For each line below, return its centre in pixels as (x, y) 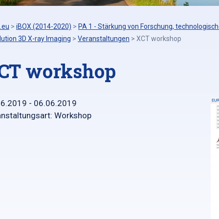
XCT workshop (159, 39)
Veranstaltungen (104, 39)
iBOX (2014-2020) (44, 26)
